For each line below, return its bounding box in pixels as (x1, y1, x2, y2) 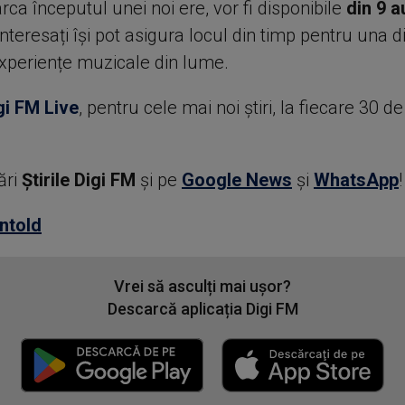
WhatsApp (313, 169, 399, 191)
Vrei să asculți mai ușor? (114, 277, 291, 296)
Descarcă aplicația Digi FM (107, 299, 298, 318)
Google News (181, 169, 292, 191)
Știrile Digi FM (21, 169, 136, 191)
